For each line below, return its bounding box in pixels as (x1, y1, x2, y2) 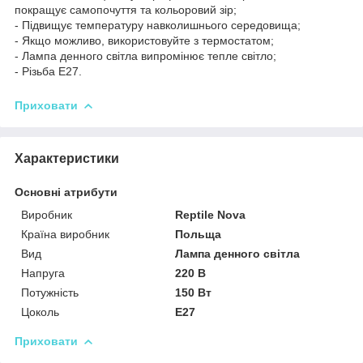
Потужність (21, 285, 79, 299)
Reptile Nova (175, 207, 246, 221)
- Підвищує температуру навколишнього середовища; (15, 18, 301, 32)
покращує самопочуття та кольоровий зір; (15, 2, 237, 16)
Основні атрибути (15, 185, 117, 199)
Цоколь (21, 305, 59, 318)
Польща (175, 227, 222, 241)
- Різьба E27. (15, 64, 82, 78)
